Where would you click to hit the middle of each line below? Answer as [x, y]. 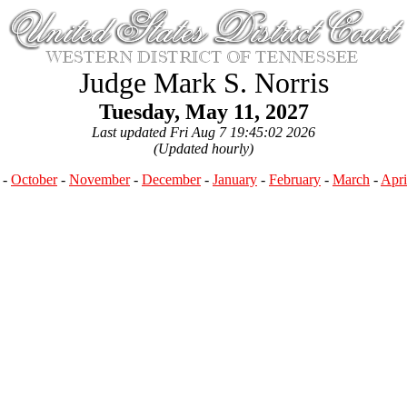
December [171, 179]
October [34, 179]
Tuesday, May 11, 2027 [203, 112]
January [235, 179]
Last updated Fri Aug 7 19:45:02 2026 [203, 132]
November [99, 179]
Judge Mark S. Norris [203, 83]
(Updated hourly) [203, 149]
